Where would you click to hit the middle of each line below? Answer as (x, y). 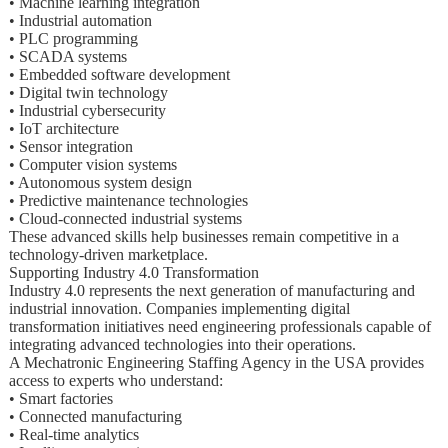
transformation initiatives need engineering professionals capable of (219, 326)
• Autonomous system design (100, 182)
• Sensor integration (70, 146)
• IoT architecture (63, 128)
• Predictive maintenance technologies (128, 200)
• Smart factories (60, 398)
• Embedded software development (119, 74)
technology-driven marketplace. (108, 254)
